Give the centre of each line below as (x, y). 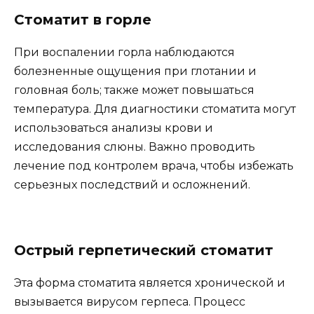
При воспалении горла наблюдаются (124, 52)
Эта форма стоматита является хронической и (150, 282)
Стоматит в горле (83, 19)
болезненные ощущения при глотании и (135, 71)
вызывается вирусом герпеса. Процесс (130, 301)
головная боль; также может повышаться (134, 90)
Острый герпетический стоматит (144, 250)
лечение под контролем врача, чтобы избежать (154, 165)
